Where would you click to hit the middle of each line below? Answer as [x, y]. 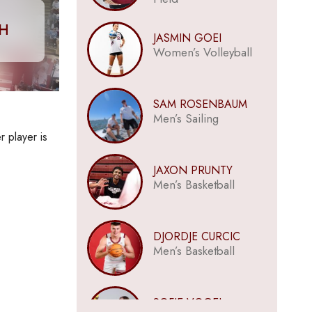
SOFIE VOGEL [188, 303]
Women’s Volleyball [202, 52]
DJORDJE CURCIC [196, 236]
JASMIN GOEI [187, 38]
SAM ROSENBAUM [200, 104]
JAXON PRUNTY [193, 170]
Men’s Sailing [186, 118]
